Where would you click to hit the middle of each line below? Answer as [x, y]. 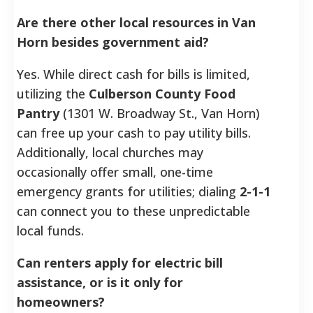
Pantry [38, 113]
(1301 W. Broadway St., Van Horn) [160, 113]
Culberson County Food [162, 93]
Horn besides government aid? [113, 42]
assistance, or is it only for [100, 282]
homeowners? [61, 301]
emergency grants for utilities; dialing [128, 191]
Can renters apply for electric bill [120, 262]
